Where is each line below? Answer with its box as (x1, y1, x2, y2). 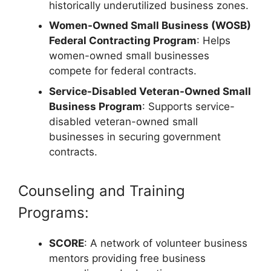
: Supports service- (142, 100, 235, 113)
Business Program (49, 100, 142, 113)
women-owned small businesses (49, 50, 209, 62)
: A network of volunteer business (84, 237, 247, 249)
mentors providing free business (49, 252, 206, 264)
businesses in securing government (49, 130, 221, 143)
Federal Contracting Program (49, 34, 197, 47)
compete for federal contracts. (49, 65, 197, 77)
